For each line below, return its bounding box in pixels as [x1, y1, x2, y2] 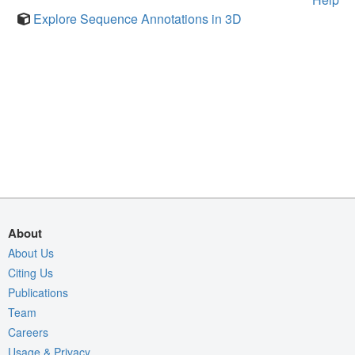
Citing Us [8, 265, 53, 281]
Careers [8, 324, 48, 340]
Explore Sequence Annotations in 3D [33, 10, 242, 28]
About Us [8, 245, 54, 261]
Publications [8, 284, 68, 300]
